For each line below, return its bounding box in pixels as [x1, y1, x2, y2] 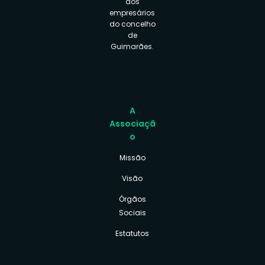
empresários [109, 8, 156, 18]
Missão [119, 153, 146, 163]
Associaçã [109, 118, 156, 130]
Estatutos [115, 228, 150, 239]
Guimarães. [111, 41, 154, 52]
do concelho [109, 19, 156, 30]
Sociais [118, 208, 146, 218]
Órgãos [118, 194, 146, 205]
